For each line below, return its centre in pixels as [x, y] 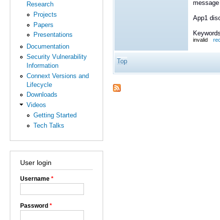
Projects [45, 14]
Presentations [53, 35]
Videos [37, 105]
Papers [43, 25]
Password [35, 206]
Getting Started [55, 115]
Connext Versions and [58, 76]
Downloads [42, 95]
